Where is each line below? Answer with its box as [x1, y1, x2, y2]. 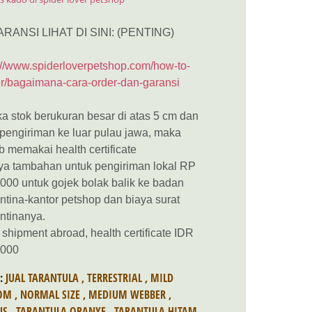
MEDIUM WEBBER [88, 287, 166, 302]
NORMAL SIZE [20, 287, 80, 302]
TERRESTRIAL [87, 270, 142, 286]
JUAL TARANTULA [6, 270, 79, 286]
